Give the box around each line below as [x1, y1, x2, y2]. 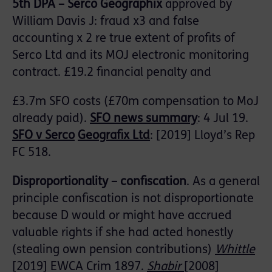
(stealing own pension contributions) [12, 244, 215, 257]
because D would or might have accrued [12, 210, 232, 223]
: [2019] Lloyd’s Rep [150, 130, 255, 143]
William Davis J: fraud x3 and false [12, 16, 199, 29]
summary [146, 113, 197, 126]
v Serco [36, 130, 75, 143]
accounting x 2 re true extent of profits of [12, 33, 235, 46]
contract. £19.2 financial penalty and [12, 67, 211, 80]
